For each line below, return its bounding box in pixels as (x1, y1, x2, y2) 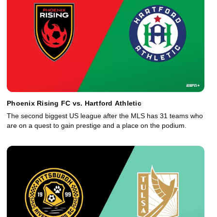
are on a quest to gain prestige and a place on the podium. (7, 122, 186, 130)
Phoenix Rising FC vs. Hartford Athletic (7, 99, 141, 108)
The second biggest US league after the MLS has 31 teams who (7, 112, 203, 120)
